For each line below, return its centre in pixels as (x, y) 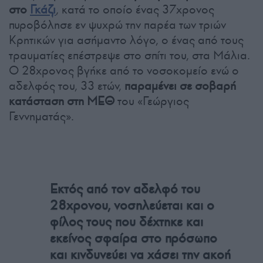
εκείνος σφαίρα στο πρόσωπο (134, 238)
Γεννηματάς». (41, 117)
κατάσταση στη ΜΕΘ (62, 101)
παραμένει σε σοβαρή (180, 86)
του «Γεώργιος (152, 101)
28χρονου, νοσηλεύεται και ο (132, 205)
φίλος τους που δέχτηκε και (127, 222)
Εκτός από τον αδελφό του (125, 189)
